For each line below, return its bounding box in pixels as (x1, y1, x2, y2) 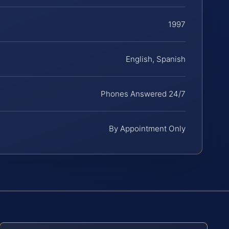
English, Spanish (126, 54, 186, 64)
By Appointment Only (109, 124, 186, 134)
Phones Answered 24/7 (101, 89, 186, 99)
